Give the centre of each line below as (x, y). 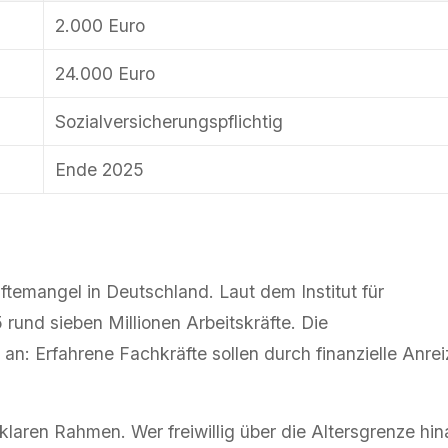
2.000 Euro (100, 26)
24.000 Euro (105, 74)
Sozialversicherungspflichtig (169, 122)
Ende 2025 (100, 170)
